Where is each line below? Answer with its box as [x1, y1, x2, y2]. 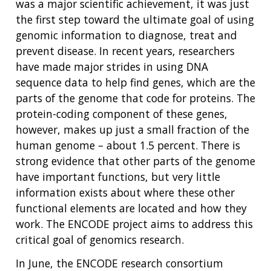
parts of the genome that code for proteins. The [16, 91, 255, 106]
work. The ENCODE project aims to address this [16, 217, 253, 232]
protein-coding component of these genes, [16, 106, 227, 122]
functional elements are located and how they [16, 201, 247, 216]
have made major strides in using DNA [16, 59, 208, 74]
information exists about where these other [16, 185, 235, 200]
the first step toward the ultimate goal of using [16, 12, 254, 27]
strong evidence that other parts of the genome [16, 154, 255, 169]
